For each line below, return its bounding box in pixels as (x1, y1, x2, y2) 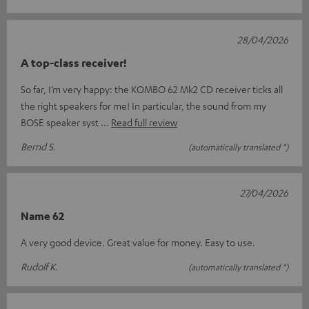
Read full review (111, 115, 177, 128)
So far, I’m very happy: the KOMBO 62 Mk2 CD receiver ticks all (21, 82, 283, 95)
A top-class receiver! (21, 55, 127, 70)
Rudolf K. (21, 259, 58, 272)
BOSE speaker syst (21, 115, 101, 128)
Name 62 (21, 208, 64, 223)
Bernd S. (21, 139, 56, 152)
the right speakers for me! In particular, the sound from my (21, 99, 266, 112)
